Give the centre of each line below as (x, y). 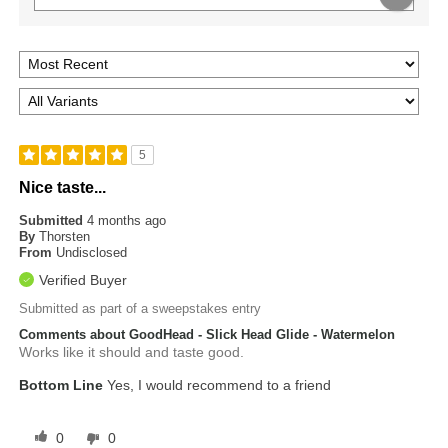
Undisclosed (92, 252)
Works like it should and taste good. (132, 351)
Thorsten (65, 236)
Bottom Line (61, 384)
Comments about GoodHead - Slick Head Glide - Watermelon (207, 334)
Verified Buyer (83, 279)
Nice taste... (63, 187)
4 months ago (127, 220)
